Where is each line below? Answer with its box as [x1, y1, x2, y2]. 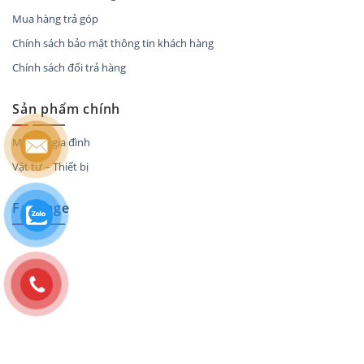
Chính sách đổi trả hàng [12, 59, 126, 75]
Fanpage [12, 199, 70, 218]
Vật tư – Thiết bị [12, 159, 89, 175]
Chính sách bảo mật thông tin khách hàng [12, 35, 214, 50]
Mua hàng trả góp [12, 11, 98, 26]
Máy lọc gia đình [12, 135, 90, 150]
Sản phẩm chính [12, 99, 121, 118]
